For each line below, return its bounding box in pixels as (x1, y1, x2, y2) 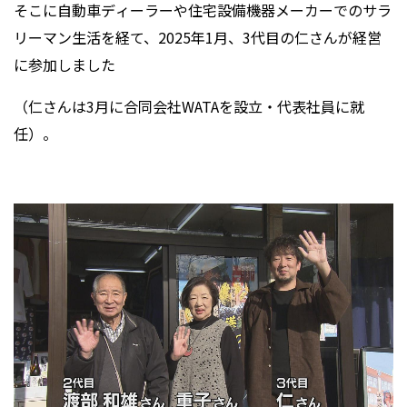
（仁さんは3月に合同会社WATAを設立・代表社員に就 (14, 95, 364, 118)
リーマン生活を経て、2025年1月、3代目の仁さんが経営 (14, 26, 382, 49)
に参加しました (14, 54, 115, 76)
